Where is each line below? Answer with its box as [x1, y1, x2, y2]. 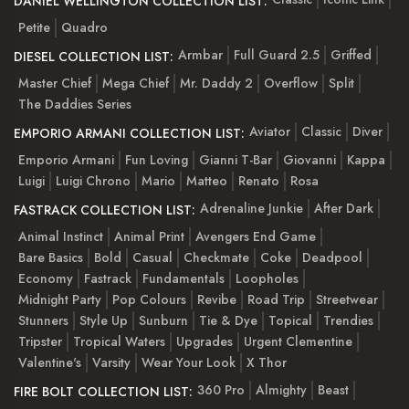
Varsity [92, 352, 131, 372]
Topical [268, 310, 312, 330]
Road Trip [247, 289, 305, 309]
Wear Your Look [142, 352, 236, 372]
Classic [301, 122, 341, 142]
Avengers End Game [195, 226, 316, 246]
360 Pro [197, 381, 245, 400]
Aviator [249, 122, 290, 142]
